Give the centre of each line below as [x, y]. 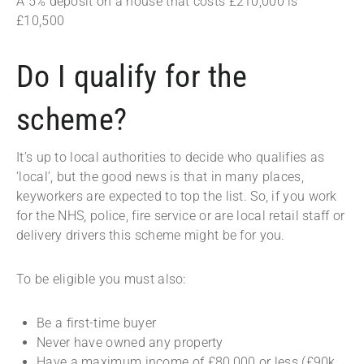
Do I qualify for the [132, 77]
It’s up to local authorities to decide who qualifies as [171, 158]
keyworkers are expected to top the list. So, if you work [177, 197]
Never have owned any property [130, 343]
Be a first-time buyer [97, 323]
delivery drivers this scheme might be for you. [153, 236]
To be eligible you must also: [103, 279]
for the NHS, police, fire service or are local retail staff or [181, 216]
